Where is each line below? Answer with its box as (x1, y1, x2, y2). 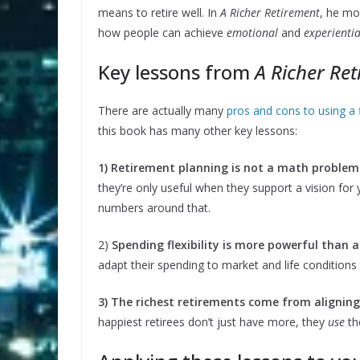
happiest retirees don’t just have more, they (98, 314, 328, 330)
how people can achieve (98, 25, 227, 41)
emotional (227, 25, 278, 41)
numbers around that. (98, 200, 211, 216)
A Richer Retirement (220, 5, 320, 21)
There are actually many (98, 103, 227, 119)
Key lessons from (98, 59, 255, 86)
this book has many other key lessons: (98, 123, 297, 139)
